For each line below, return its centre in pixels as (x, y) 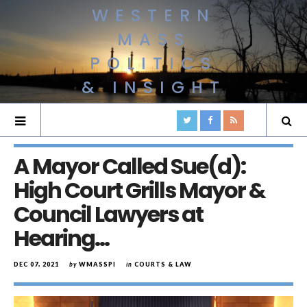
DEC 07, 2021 (36, 264)
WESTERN (153, 15)
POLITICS (153, 63)
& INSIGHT (153, 87)
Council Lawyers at (108, 214)
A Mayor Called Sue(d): (130, 166)
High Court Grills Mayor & (139, 190)
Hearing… (61, 238)
